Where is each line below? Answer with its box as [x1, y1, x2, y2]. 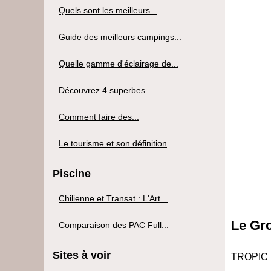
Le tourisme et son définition [59, 138, 167, 148]
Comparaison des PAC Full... [59, 220, 169, 230]
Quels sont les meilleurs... [59, 5, 157, 15]
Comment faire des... [59, 111, 139, 122]
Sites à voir [53, 249, 111, 261]
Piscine [53, 167, 91, 180]
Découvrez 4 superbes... [59, 85, 152, 95]
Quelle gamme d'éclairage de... [59, 58, 178, 68]
